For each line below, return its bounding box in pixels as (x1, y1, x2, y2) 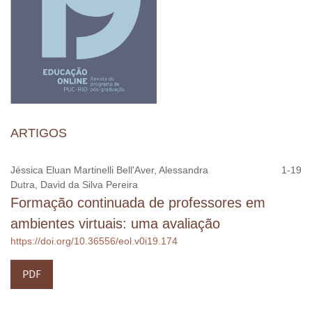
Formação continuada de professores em (10, 194, 265, 210)
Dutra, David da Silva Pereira (10, 178, 138, 190)
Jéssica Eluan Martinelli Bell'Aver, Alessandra (10, 164, 208, 175)
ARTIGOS (10, 125, 67, 140)
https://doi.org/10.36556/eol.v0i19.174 (10, 235, 178, 247)
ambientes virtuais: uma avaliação (10, 215, 220, 231)
